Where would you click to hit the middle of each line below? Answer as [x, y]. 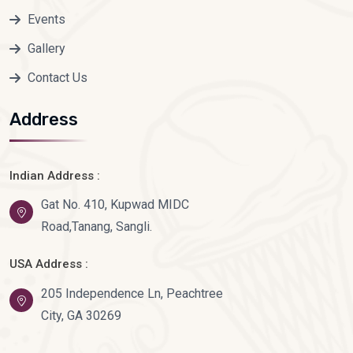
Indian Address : [55, 175]
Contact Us [58, 77]
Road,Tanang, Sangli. [97, 227]
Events [46, 19]
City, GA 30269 [81, 316]
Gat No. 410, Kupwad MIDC [115, 205]
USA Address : [49, 264]
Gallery [46, 48]
